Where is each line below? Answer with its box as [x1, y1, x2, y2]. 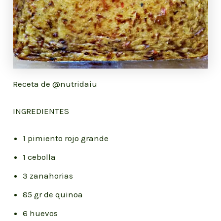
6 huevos [23, 208, 58, 219]
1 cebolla [23, 152, 56, 162]
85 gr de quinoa [23, 189, 83, 200]
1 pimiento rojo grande [23, 133, 109, 144]
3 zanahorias [23, 171, 74, 181]
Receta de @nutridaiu [13, 78, 98, 89]
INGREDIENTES [13, 106, 70, 116]
